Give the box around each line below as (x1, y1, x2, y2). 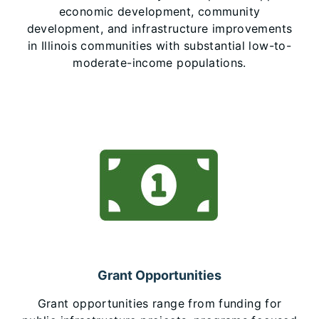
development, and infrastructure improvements (26, 21, 293, 36)
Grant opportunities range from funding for (37, 296, 282, 310)
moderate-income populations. (73, 56, 246, 70)
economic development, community (58, 4, 261, 19)
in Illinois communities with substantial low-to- (27, 38, 292, 53)
